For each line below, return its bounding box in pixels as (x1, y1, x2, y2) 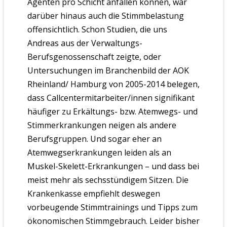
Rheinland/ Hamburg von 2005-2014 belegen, (27, 78, 200, 90)
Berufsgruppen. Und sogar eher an (27, 133, 162, 144)
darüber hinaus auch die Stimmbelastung (27, 10, 184, 21)
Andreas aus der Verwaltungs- (27, 37, 142, 49)
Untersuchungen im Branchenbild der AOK (27, 64, 189, 76)
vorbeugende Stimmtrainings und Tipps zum (27, 201, 198, 213)
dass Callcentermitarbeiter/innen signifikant (27, 92, 195, 103)
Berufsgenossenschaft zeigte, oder (27, 51, 161, 62)
